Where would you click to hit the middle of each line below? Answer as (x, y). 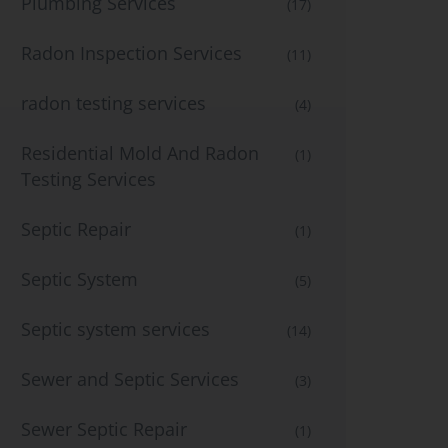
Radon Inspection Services (131, 53)
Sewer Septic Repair (104, 429)
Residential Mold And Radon (140, 153)
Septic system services (115, 329)
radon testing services (113, 103)
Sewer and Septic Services (130, 379)
